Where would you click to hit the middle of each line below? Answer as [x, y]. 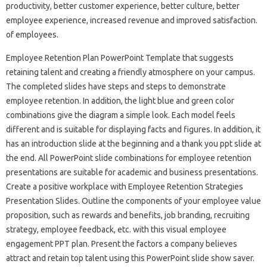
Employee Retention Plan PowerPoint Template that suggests [120, 58]
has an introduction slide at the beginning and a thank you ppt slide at [133, 143]
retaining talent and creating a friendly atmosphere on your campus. [131, 72]
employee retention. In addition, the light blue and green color [120, 100]
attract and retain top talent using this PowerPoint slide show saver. [130, 258]
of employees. [32, 34]
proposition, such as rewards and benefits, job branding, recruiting [128, 215]
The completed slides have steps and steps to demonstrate [116, 86]
